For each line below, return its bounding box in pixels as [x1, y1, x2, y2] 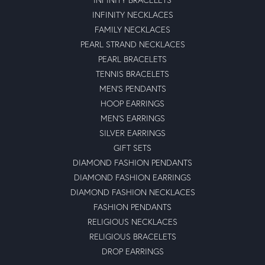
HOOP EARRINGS [101, 97, 164, 109]
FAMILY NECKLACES [95, 23, 170, 35]
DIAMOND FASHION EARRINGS [74, 171, 191, 183]
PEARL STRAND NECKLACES [80, 38, 185, 50]
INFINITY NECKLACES [92, 8, 173, 20]
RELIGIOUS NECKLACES [88, 215, 177, 227]
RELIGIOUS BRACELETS [89, 230, 176, 242]
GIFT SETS [114, 141, 151, 153]
